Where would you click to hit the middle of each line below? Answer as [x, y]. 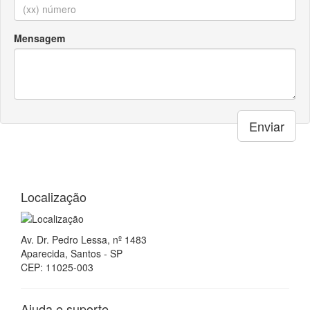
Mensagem [39, 38]
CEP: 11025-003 [57, 267]
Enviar [267, 126]
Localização [54, 196]
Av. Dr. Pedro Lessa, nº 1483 [84, 240]
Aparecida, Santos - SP [72, 254]
